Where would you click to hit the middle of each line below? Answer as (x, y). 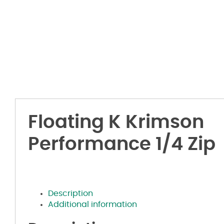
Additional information (92, 204)
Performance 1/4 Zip (122, 144)
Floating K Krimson (116, 122)
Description (70, 193)
